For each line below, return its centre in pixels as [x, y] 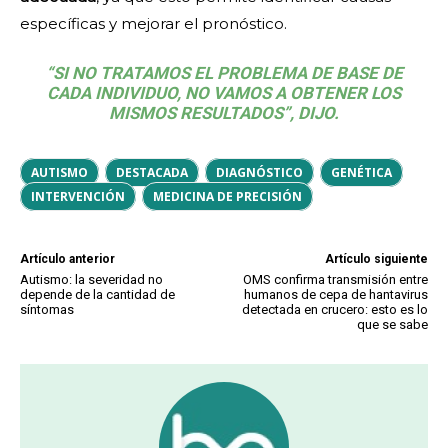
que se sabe [392, 325]
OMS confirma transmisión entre [335, 280]
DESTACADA [152, 173]
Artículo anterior [67, 259]
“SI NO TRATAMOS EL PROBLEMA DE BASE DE [224, 73]
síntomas [47, 310]
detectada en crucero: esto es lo [334, 310]
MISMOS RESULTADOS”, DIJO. [224, 113]
